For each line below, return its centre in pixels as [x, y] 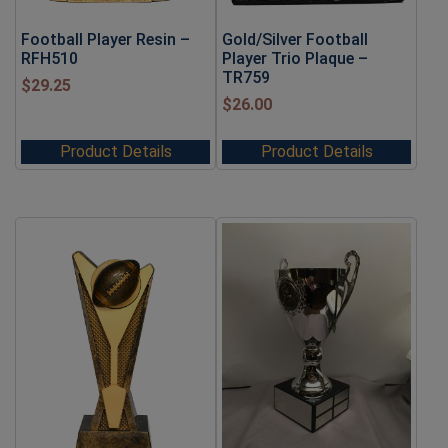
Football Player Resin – [105, 39]
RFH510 [49, 58]
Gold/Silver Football [295, 39]
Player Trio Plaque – [295, 58]
